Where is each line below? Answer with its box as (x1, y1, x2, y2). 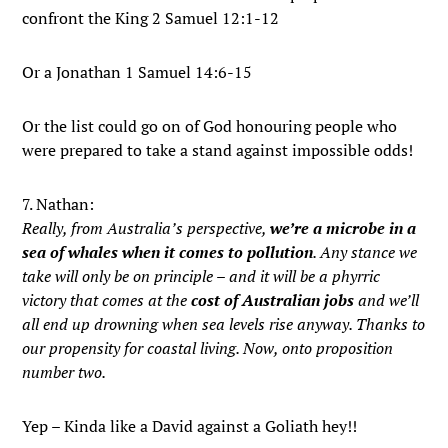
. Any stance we (313, 241, 418, 263)
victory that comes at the (22, 289, 192, 311)
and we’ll (354, 289, 420, 311)
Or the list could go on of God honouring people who (22, 115, 398, 137)
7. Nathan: (22, 193, 95, 215)
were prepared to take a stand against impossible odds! (22, 139, 414, 161)
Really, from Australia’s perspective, (22, 217, 271, 239)
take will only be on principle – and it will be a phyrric (22, 265, 381, 287)
